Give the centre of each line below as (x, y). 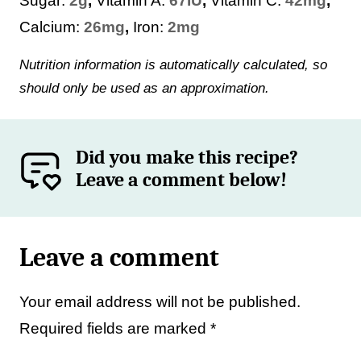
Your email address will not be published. (160, 302)
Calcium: (52, 27)
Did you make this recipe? (187, 157)
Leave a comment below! (182, 179)
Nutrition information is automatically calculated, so (24, 65)
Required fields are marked (115, 328)
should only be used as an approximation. (144, 88)
